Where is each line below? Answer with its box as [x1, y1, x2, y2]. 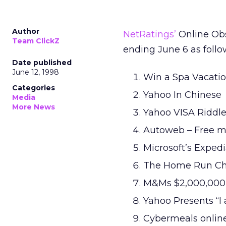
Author [12, 27, 39, 36]
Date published [12, 58, 72, 67]
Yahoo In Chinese [143, 89, 221, 100]
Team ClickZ [12, 36, 60, 45]
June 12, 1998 [12, 68, 59, 77]
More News [12, 102, 55, 111]
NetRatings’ [123, 29, 176, 40]
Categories [12, 83, 55, 92]
